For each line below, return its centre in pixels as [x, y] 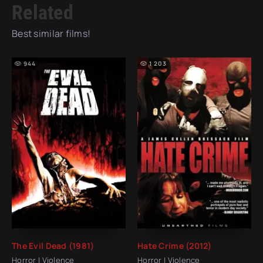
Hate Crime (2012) [175, 245]
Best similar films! [51, 33]
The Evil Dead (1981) [53, 245]
